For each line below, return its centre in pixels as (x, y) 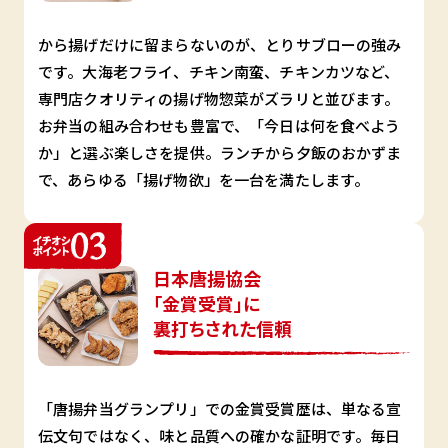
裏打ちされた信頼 (222, 328)
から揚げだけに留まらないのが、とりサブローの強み (220, 45)
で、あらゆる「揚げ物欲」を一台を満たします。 (204, 180)
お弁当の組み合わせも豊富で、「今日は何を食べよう (219, 126)
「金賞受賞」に (206, 303)
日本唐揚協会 (207, 278)
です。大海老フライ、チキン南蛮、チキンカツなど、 (219, 72)
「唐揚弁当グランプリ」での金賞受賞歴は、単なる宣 (220, 409)
